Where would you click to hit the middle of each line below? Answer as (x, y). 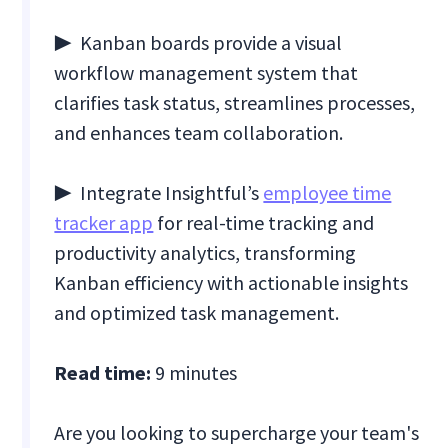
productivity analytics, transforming (205, 253)
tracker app (104, 223)
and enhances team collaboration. (199, 133)
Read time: (103, 373)
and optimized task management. (197, 313)
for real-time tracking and (264, 223)
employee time (327, 193)
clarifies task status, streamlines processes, (235, 103)
